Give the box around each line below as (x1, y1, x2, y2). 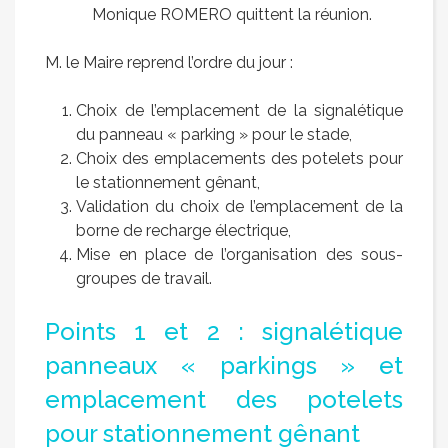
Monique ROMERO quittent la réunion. (92, 5, 373, 25)
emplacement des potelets (45, 385, 403, 415)
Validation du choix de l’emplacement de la (76, 197, 403, 217)
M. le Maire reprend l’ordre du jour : (45, 53, 293, 73)
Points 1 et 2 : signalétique (45, 317, 403, 347)
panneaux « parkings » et (45, 351, 403, 381)
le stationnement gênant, (76, 173, 261, 193)
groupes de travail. (76, 269, 213, 289)
